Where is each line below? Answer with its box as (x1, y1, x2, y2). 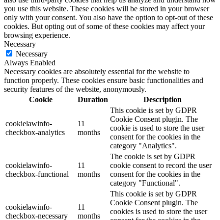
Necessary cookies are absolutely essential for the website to (4, 67, 190, 76)
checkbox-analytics (5, 128, 65, 137)
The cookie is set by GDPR (110, 152, 195, 161)
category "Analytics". (110, 141, 177, 150)
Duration (78, 95, 108, 104)
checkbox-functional (5, 170, 69, 179)
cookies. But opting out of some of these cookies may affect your (4, 22, 205, 31)
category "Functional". (110, 179, 180, 188)
